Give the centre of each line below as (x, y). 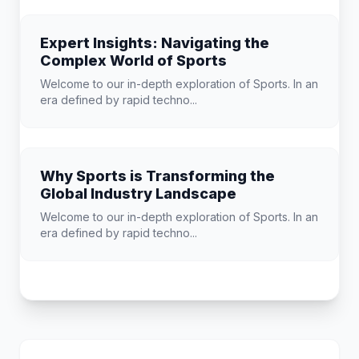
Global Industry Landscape (138, 194)
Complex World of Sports (133, 61)
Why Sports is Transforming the (157, 176)
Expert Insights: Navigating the (155, 43)
